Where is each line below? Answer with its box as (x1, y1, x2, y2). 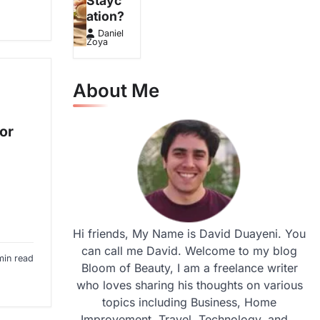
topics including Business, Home (102, 295, 276, 310)
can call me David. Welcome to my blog (81, 244, 297, 259)
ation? (86, 9, 125, 24)
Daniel (98, 28, 124, 39)
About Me (73, 79, 159, 102)
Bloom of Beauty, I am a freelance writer (81, 261, 298, 276)
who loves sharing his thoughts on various (76, 278, 303, 293)
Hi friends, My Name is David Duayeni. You (73, 226, 306, 241)
